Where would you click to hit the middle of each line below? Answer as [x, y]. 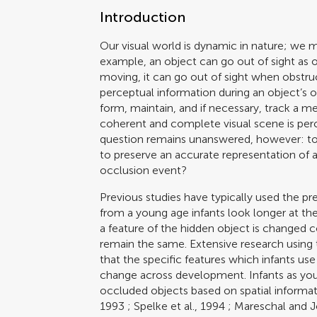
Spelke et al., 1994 [180, 306]
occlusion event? [144, 170]
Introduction [143, 17]
